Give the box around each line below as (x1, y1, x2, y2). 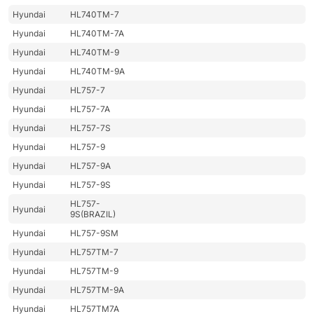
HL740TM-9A (70, 66, 125, 77)
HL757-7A (70, 104, 111, 115)
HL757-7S (70, 123, 111, 134)
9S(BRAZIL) (70, 209, 116, 220)
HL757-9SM (70, 228, 119, 239)
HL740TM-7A (70, 28, 125, 39)
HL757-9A (70, 161, 111, 172)
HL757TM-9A (70, 285, 125, 296)
